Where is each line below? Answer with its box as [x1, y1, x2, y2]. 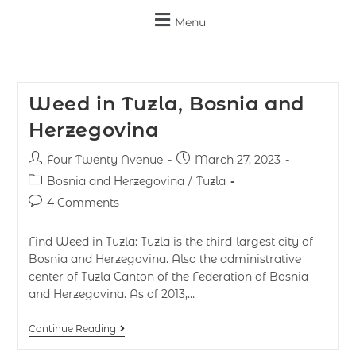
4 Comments [46, 195, 119, 210]
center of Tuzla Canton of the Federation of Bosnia [28, 269, 308, 284]
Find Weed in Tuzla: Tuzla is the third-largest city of [28, 234, 313, 249]
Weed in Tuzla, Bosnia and [28, 92, 304, 115]
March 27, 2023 [194, 153, 281, 167]
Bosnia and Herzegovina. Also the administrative [28, 252, 301, 266]
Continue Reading [28, 323, 116, 335]
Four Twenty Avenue [46, 153, 163, 167]
